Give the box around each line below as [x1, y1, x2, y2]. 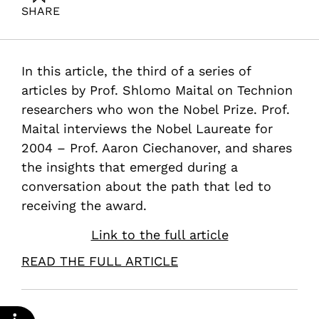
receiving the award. [21, 198, 147, 213]
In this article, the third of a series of [21, 63, 251, 78]
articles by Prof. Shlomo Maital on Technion [21, 83, 293, 98]
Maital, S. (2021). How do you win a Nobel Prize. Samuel [21, 26, 296, 37]
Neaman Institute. [21, 39, 110, 51]
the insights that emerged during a [21, 159, 238, 174]
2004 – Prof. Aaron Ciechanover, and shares [21, 140, 292, 155]
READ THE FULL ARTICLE [21, 253, 178, 268]
